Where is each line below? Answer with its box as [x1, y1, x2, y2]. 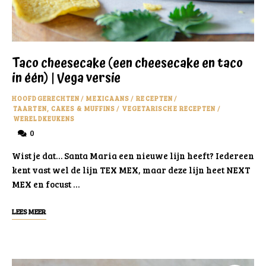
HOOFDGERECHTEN [12, 93, 80, 103]
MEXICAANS [86, 93, 130, 103]
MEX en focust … [12, 178, 80, 190]
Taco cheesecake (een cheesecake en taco [12, 53, 243, 74]
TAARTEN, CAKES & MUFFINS [13, 103, 116, 113]
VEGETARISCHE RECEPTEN [122, 103, 216, 113]
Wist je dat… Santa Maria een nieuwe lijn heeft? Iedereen [12, 149, 254, 161]
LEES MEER [12, 206, 46, 216]
